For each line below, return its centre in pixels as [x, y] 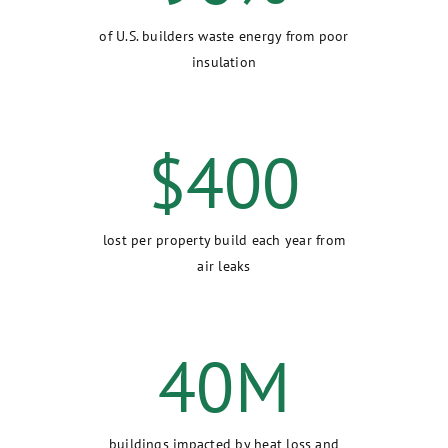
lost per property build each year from [224, 239]
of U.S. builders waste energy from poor [224, 35]
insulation [224, 61]
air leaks [224, 265]
